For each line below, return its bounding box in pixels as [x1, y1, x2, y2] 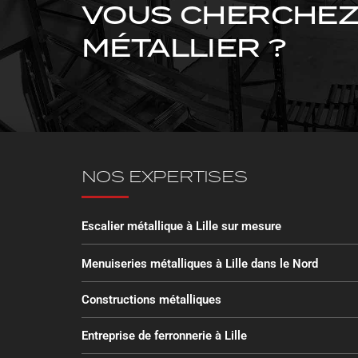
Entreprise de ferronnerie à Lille [82, 328, 247, 344]
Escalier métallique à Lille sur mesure [82, 219, 281, 234]
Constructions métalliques [82, 292, 221, 308]
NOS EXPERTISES [82, 165, 248, 190]
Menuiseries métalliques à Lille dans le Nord [82, 257, 318, 272]
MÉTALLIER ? [82, 29, 287, 70]
